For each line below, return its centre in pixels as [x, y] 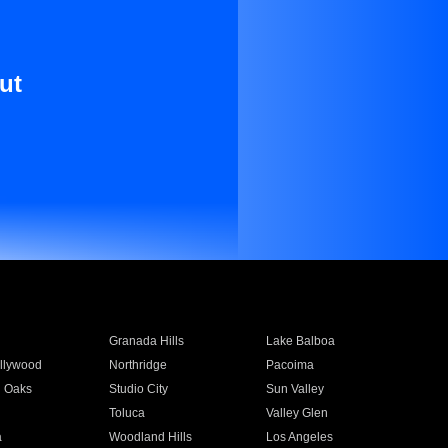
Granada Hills [146, 341]
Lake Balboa [301, 341]
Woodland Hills [150, 437]
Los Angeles [300, 437]
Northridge [137, 365]
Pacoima [290, 365]
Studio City [138, 389]
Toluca [126, 413]
